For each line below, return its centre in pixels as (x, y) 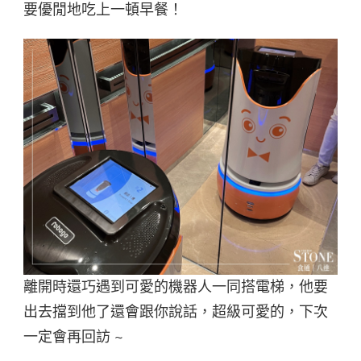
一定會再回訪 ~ (75, 337)
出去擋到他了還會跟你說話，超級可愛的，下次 (176, 312)
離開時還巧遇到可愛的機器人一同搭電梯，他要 (176, 287)
